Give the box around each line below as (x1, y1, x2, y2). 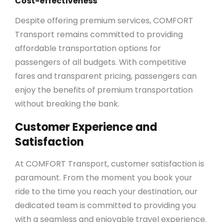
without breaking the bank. (15, 98, 119, 110)
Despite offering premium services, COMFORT (15, 14, 193, 26)
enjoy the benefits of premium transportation (15, 84, 193, 96)
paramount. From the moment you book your (15, 171, 192, 183)
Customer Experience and (15, 119, 157, 135)
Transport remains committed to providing (15, 28, 183, 40)
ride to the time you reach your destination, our (15, 185, 198, 197)
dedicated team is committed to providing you (15, 199, 196, 211)
